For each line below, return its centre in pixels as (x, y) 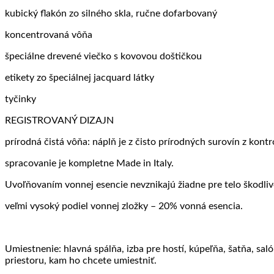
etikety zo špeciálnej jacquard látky (80, 77)
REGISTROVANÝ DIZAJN (59, 120)
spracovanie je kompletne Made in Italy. (89, 163)
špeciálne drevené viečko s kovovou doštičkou (103, 56)
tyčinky (20, 99)
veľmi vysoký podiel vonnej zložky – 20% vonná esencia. (124, 206)
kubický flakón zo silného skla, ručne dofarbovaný (111, 13)
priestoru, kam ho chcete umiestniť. (81, 260)
